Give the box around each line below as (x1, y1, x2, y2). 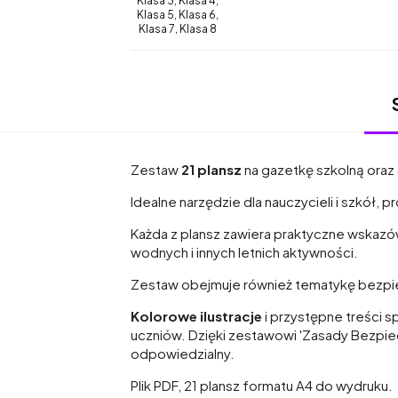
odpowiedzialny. (131, 344, 235, 362)
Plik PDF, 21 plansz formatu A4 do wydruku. (131, 376, 393, 394)
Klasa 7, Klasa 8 (139, 21, 218, 36)
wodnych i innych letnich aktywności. (131, 243, 358, 260)
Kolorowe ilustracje (131, 306, 262, 324)
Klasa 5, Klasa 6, (137, 7, 219, 21)
